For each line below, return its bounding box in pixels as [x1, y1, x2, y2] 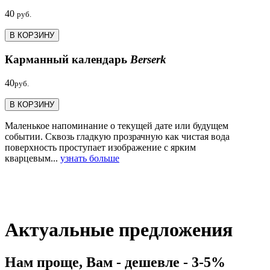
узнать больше [60, 152, 119, 163]
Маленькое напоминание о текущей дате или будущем [5, 120, 228, 131]
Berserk [130, 53, 166, 66]
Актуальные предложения [5, 219, 233, 241]
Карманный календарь [5, 53, 130, 66]
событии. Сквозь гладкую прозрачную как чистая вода [5, 131, 230, 142]
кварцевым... [5, 152, 60, 163]
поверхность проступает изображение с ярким [5, 142, 196, 152]
